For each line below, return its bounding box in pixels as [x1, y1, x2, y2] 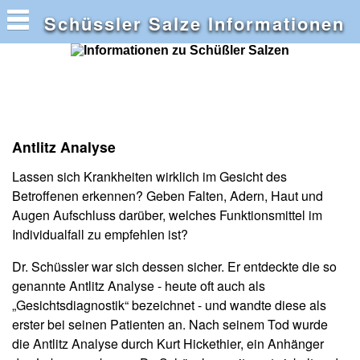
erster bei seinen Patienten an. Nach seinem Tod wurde [12, 314, 328, 333]
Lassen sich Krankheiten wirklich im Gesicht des [12, 166, 287, 186]
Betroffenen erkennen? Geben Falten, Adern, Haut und [12, 186, 323, 205]
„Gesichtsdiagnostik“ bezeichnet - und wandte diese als [12, 295, 326, 314]
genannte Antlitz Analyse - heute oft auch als [12, 276, 265, 295]
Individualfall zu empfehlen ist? [12, 224, 188, 243]
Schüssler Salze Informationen [43, 10, 345, 36]
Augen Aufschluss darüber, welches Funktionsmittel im [12, 205, 322, 224]
